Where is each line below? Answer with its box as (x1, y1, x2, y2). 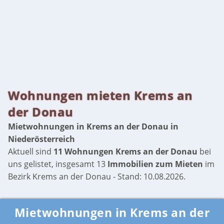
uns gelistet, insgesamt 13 (8, 158, 108, 169)
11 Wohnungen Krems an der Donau (53, 145, 198, 157)
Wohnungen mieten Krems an (8, 86, 193, 103)
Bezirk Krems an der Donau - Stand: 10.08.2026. (8, 170, 186, 182)
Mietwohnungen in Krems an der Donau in (8, 120, 179, 132)
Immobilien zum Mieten (107, 158, 203, 169)
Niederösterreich (8, 133, 75, 144)
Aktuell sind (8, 145, 54, 157)
